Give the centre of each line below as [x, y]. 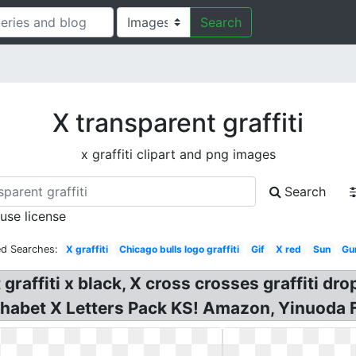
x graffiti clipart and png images [178, 154]
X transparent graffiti [178, 123]
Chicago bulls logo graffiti [180, 249]
